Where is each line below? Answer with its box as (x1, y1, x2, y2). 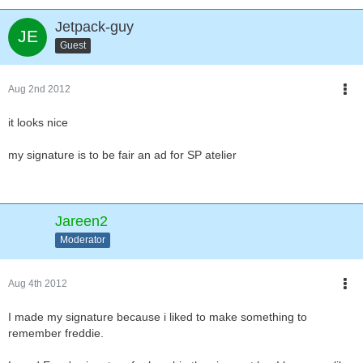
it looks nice (8, 116, 68, 129)
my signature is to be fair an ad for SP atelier (8, 148, 237, 161)
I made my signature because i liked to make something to (8, 310, 307, 323)
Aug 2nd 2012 (8, 83, 70, 95)
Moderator (60, 233, 105, 246)
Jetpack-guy (55, 19, 134, 35)
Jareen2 (55, 213, 108, 229)
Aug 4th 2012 (8, 278, 67, 289)
